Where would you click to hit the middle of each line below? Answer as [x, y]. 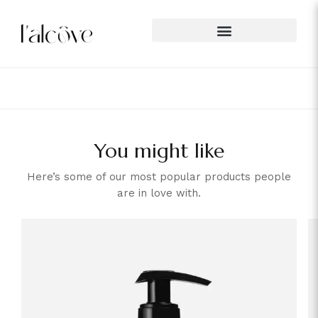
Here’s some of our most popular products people [159, 177]
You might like [159, 151]
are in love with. [159, 193]
